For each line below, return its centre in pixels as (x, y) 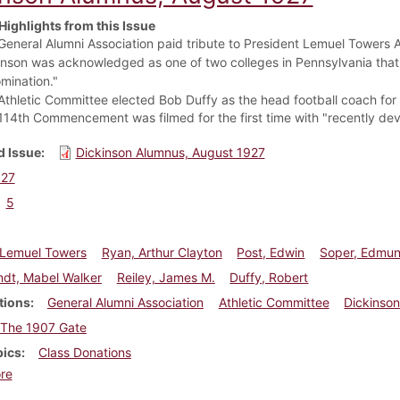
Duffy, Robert (269, 277)
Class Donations (84, 352)
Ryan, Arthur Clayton (162, 252)
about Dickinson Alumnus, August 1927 (125, 372)
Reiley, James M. (166, 277)
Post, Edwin (271, 252)
